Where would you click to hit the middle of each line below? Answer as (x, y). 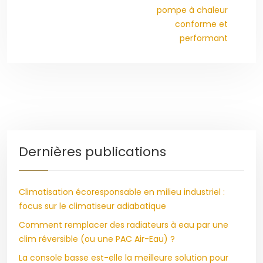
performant (204, 38)
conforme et (201, 24)
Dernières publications (92, 152)
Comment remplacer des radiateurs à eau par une (124, 225)
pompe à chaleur (192, 10)
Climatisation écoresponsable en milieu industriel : (122, 192)
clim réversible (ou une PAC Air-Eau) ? (97, 239)
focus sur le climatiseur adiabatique (92, 206)
